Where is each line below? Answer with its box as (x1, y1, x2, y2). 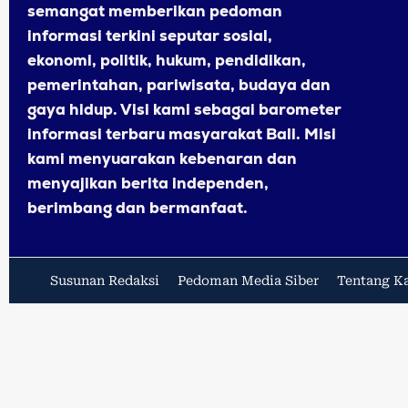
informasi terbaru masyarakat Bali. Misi (27, 124, 336, 145)
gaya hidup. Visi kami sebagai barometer (27, 99, 342, 120)
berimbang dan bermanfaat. (27, 198, 248, 219)
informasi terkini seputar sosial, (27, 25, 272, 46)
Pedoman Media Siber (178, 273, 319, 289)
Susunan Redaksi (50, 273, 159, 289)
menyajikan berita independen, (27, 173, 269, 194)
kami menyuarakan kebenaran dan (27, 148, 297, 169)
